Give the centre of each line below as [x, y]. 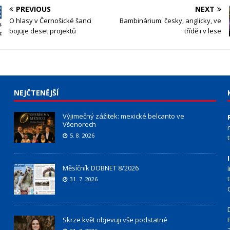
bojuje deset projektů [43, 31]
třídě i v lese [203, 31]
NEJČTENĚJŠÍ [36, 93]
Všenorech [79, 124]
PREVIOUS [34, 9]
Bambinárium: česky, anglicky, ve [170, 21]
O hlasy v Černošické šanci [51, 21]
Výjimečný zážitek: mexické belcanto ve [123, 116]
